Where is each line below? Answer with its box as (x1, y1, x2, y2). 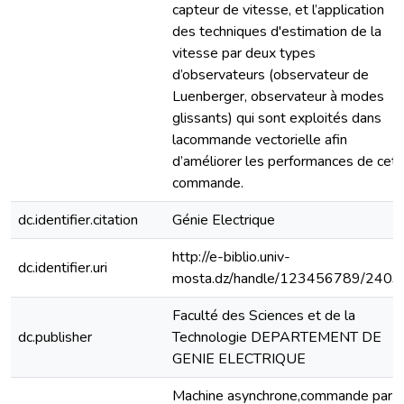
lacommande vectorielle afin (172, 130, 347, 150)
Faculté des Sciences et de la (172, 306, 355, 326)
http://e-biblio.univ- (172, 247, 290, 267)
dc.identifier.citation (18, 210, 138, 230)
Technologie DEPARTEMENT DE (172, 327, 381, 347)
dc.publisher (18, 327, 92, 347)
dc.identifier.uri (18, 258, 107, 278)
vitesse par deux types (172, 43, 316, 63)
